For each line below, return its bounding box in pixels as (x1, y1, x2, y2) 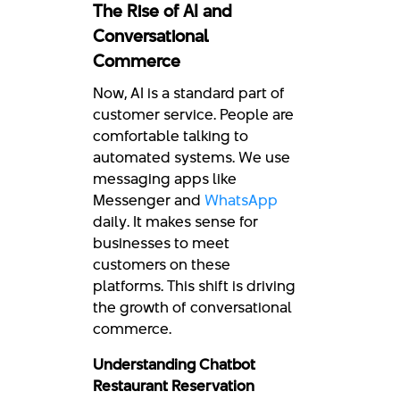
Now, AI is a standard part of (93, 82, 285, 104)
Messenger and (93, 189, 204, 211)
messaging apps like (93, 168, 237, 189)
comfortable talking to (93, 125, 248, 146)
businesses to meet (93, 232, 229, 254)
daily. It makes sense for (93, 211, 258, 232)
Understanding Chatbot (93, 354, 255, 375)
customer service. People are (93, 104, 294, 125)
